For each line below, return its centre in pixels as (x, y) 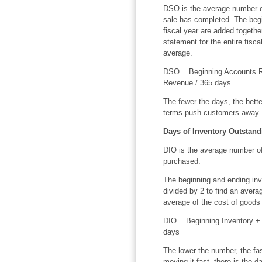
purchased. (182, 161)
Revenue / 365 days (197, 82)
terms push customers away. (212, 112)
